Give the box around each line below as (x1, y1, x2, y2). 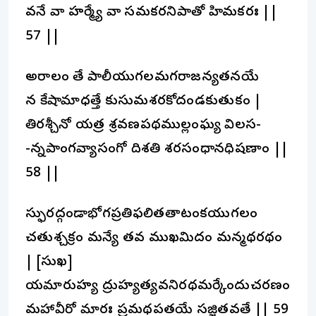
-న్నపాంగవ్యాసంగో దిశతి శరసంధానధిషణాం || (25, 140, 288, 159)
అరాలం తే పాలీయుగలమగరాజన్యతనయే (25, 68, 260, 87)
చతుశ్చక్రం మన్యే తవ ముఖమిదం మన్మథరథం (25, 229, 283, 248)
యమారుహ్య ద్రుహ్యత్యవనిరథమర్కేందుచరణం (25, 277, 291, 296)
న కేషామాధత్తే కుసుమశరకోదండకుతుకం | (25, 92, 262, 111)
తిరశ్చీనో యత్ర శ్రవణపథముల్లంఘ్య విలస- (25, 116, 262, 135)
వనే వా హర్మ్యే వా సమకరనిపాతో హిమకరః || (25, 4, 277, 22)
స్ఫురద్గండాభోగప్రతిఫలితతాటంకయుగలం (25, 205, 258, 224)
